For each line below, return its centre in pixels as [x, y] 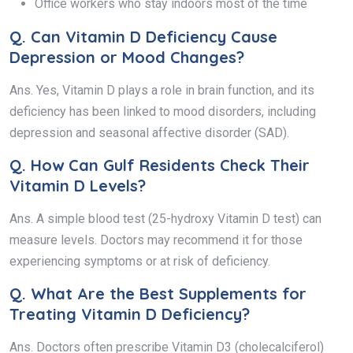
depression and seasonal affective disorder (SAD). [149, 132]
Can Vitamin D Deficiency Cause [154, 36]
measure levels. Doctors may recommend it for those [156, 240]
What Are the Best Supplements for [169, 293]
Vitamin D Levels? [78, 185]
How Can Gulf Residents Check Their [170, 165]
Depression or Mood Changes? [127, 57]
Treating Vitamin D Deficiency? [130, 314]
